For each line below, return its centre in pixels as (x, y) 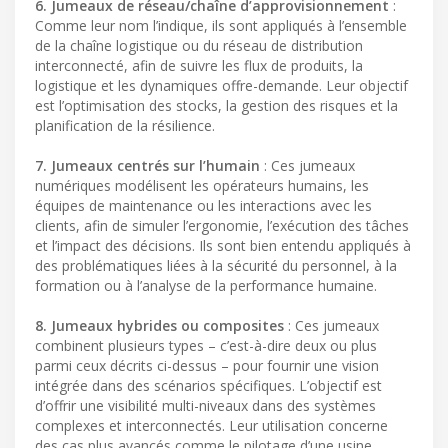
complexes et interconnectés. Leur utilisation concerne (211, 426)
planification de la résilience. (125, 126)
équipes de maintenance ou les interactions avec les (203, 206)
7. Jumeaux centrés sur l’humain (147, 166)
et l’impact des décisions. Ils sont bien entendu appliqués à (223, 246)
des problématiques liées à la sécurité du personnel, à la (216, 266)
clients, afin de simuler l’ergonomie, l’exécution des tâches (222, 226)
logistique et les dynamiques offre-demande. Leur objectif (221, 86)
